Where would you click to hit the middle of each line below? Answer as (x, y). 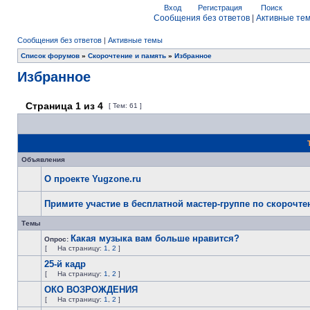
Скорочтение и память (127, 56)
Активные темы (135, 40)
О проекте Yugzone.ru (93, 179)
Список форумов (50, 56)
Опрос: (57, 239)
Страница (49, 106)
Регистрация (219, 8)
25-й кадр (65, 264)
